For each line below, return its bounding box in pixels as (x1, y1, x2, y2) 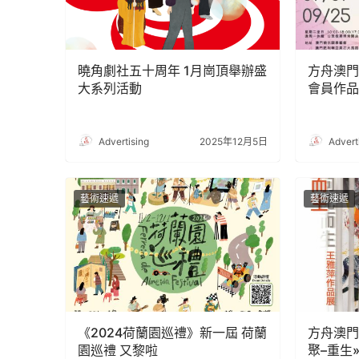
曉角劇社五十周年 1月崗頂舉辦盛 (78, 63, 267, 79)
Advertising (99, 135, 149, 148)
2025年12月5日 (199, 135, 268, 148)
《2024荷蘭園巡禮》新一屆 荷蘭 (78, 324, 267, 341)
